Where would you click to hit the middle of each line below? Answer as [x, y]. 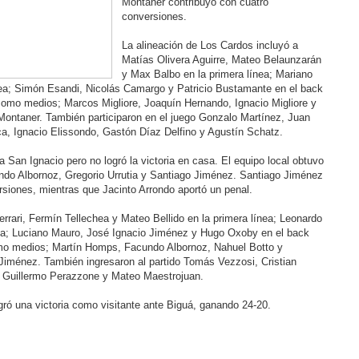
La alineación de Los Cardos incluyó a [210, 45]
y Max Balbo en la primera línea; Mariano [217, 74]
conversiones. [154, 16]
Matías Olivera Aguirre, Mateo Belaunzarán [221, 60]
